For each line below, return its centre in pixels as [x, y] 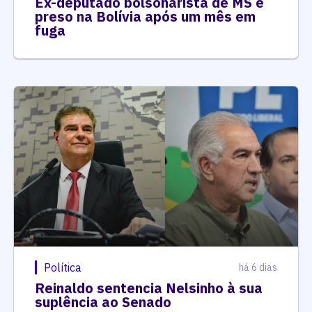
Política [63, 267]
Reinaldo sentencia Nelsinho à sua [149, 288]
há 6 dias [258, 267]
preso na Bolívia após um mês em [145, 17]
